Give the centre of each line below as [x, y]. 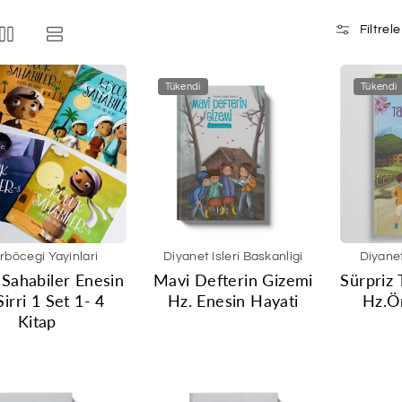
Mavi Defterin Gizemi [233, 280]
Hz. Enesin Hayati [233, 300]
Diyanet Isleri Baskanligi [233, 256]
